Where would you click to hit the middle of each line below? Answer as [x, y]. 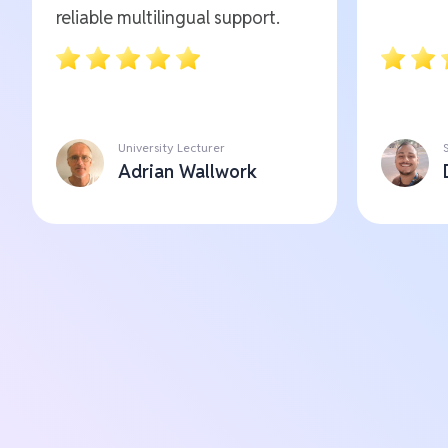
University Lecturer [171, 147]
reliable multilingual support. [168, 17]
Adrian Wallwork [187, 171]
